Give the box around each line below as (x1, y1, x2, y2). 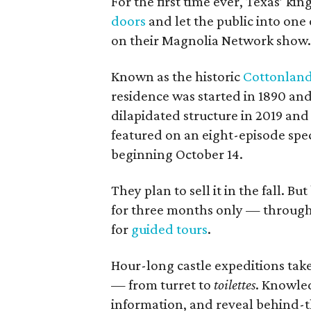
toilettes (214, 276, 256, 293)
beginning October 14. (111, 146, 244, 162)
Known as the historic (111, 68, 244, 85)
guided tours (131, 221, 208, 237)
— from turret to (111, 276, 215, 293)
